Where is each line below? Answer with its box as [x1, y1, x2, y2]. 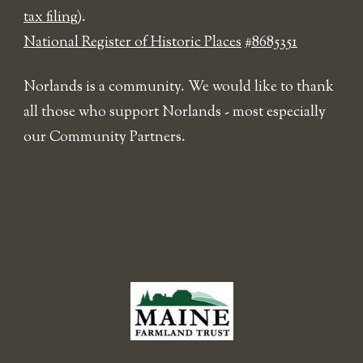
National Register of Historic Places [23, 32, 241, 54]
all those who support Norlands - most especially [23, 102, 326, 124]
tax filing [23, 7, 77, 29]
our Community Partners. [23, 127, 186, 149]
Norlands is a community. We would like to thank [23, 77, 334, 99]
